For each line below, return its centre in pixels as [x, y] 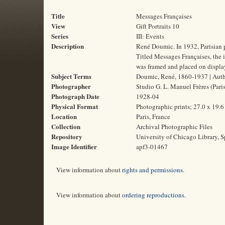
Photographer [71, 86]
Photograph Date [75, 96]
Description [68, 46]
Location [64, 116]
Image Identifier [74, 146]
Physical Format [75, 106]
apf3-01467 [152, 147]
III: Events [150, 36]
